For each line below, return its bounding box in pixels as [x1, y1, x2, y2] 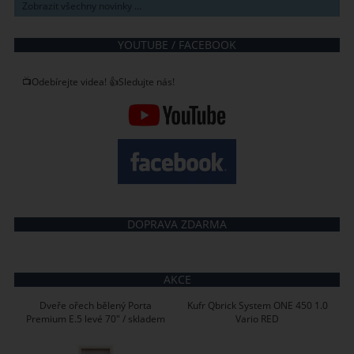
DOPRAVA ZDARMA [127, 217, 227, 232]
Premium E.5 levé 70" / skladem [25, 312, 165, 326]
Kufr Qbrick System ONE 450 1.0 [186, 299, 328, 313]
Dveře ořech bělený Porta [39, 299, 152, 313]
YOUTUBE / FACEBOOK [118, 37, 236, 53]
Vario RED [235, 312, 280, 326]
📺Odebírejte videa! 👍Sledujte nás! [22, 74, 175, 88]
